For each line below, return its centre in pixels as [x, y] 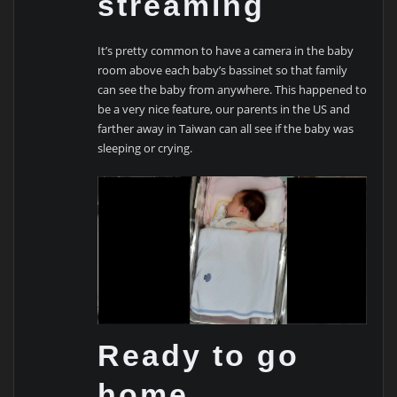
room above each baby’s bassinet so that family [223, 70]
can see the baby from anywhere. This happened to [233, 90]
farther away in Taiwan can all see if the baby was [226, 129]
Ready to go [199, 355]
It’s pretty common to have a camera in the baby [226, 51]
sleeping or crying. [145, 148]
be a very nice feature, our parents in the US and [224, 109]
